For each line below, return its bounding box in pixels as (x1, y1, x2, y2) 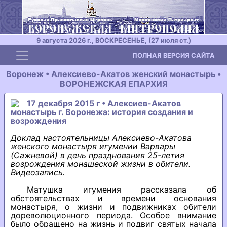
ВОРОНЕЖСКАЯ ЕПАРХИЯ (59, 79, 168, 89)
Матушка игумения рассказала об (27, 184, 216, 195)
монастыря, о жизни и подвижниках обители (11, 202, 216, 212)
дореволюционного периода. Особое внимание (11, 210, 216, 220)
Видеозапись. (11, 167, 65, 177)
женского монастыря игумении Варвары (11, 141, 175, 152)
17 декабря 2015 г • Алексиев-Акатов (27, 98, 181, 108)
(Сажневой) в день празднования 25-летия (11, 150, 184, 160)
